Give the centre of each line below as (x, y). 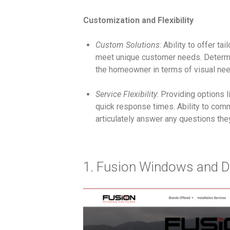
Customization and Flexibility (138, 20)
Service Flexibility (126, 94)
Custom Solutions (127, 45)
